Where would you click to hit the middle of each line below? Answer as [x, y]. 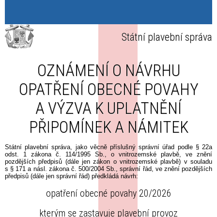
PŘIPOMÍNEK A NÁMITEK [108, 127]
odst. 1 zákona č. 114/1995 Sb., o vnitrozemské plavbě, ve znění [108, 154]
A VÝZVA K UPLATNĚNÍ [108, 108]
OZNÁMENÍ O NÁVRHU [108, 71]
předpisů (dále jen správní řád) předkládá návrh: [71, 176]
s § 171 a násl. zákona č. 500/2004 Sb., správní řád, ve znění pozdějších [108, 169]
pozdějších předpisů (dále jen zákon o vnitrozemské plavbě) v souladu [108, 161]
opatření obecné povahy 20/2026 [108, 194]
